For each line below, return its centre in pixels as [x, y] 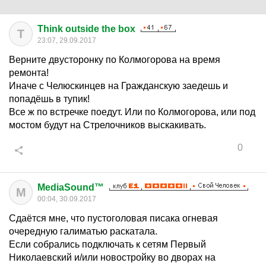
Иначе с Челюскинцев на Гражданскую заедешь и [118, 86]
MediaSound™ [71, 187]
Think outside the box [86, 29]
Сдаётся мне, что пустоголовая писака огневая [113, 218]
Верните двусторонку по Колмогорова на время [115, 60]
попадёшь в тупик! [49, 99]
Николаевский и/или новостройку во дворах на [112, 257]
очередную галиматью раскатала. [83, 231]
